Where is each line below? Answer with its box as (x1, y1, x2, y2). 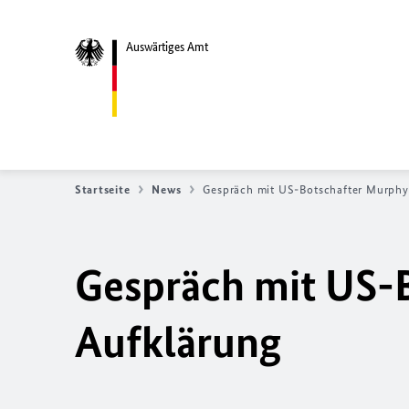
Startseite (75, 183, 131, 196)
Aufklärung (75, 316, 281, 368)
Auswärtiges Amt (126, 38, 208, 55)
